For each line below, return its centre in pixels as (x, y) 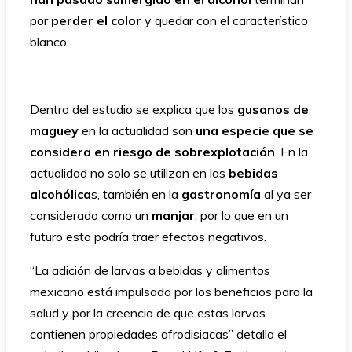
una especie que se (253, 130)
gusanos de (273, 109)
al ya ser (286, 194)
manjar (173, 215)
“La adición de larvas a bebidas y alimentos (150, 270)
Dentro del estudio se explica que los (134, 109)
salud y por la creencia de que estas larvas (148, 312)
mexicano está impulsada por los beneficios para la (171, 291)
